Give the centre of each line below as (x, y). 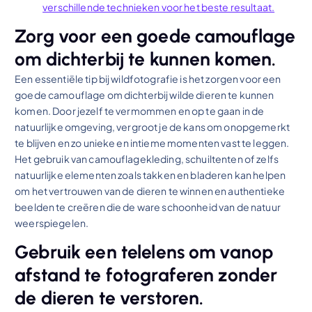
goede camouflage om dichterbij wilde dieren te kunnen (145, 95)
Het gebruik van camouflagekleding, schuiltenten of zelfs (147, 159)
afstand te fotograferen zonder (146, 275)
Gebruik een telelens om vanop (144, 252)
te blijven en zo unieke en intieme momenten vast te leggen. (152, 143)
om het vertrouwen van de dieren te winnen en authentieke (150, 191)
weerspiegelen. (52, 223)
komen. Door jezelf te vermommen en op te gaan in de (140, 111)
